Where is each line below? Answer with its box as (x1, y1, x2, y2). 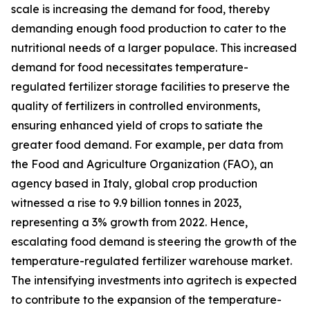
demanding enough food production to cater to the (11, 21, 286, 36)
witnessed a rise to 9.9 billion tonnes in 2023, (11, 196, 241, 210)
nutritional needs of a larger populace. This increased (11, 41, 297, 55)
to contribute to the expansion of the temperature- (11, 293, 282, 307)
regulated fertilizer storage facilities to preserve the (11, 80, 290, 94)
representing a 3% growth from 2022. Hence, (11, 215, 248, 230)
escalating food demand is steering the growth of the (11, 235, 297, 249)
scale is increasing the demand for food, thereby (11, 2, 270, 17)
